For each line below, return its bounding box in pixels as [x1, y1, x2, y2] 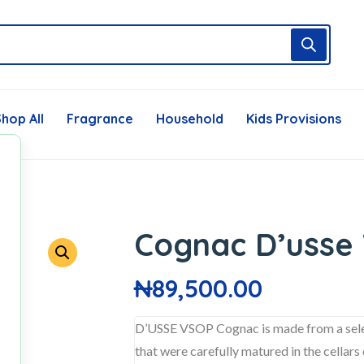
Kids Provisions [246, 110, 341, 127]
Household [156, 110, 223, 127]
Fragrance [67, 110, 133, 127]
